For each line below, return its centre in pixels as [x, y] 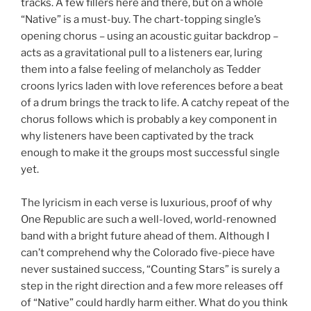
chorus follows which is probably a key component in [149, 120]
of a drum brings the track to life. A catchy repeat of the [155, 103]
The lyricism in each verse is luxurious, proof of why [146, 203]
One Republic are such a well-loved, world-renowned [149, 220]
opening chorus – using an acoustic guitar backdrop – [150, 36]
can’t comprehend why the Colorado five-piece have [148, 253]
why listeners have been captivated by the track [137, 136]
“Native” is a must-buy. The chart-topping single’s [141, 20]
